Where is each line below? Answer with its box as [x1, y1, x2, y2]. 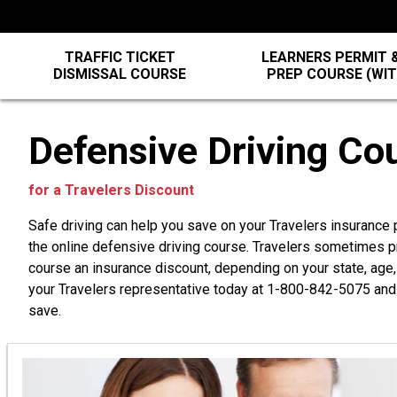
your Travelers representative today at [28, 281, 267, 298]
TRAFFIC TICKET [64, 49, 175, 66]
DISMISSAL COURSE [53, 66, 187, 82]
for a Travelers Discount [28, 182, 194, 198]
